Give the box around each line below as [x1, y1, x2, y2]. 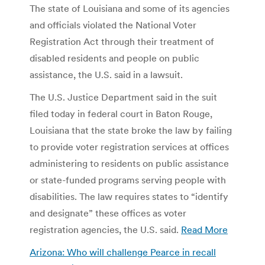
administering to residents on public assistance [30, 157, 229, 169]
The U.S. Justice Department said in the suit [30, 91, 217, 103]
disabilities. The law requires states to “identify [30, 190, 228, 202]
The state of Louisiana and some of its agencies [30, 2, 230, 14]
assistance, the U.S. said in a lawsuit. [30, 68, 183, 80]
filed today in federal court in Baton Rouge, [30, 107, 212, 119]
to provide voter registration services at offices [30, 140, 229, 153]
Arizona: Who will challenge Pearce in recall [30, 245, 216, 258]
